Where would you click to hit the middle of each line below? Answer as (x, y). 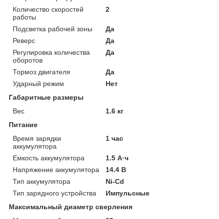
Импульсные (128, 193)
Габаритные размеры (46, 97)
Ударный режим (38, 83)
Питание (23, 124)
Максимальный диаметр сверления (71, 207)
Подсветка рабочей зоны (53, 29)
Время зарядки (37, 138)
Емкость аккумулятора (49, 158)
